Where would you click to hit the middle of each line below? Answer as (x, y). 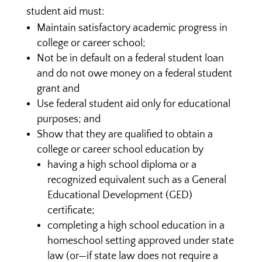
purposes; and (68, 119)
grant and (58, 89)
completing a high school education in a (136, 226)
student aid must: (65, 12)
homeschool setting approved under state (140, 241)
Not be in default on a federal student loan (130, 58)
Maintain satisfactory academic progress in (132, 28)
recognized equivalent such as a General (137, 180)
